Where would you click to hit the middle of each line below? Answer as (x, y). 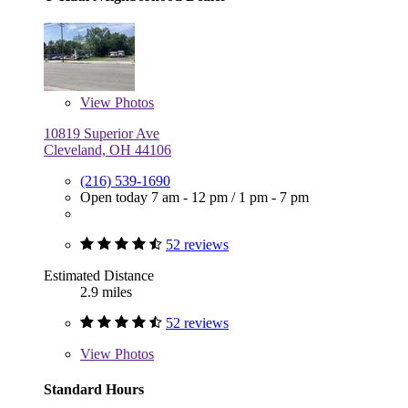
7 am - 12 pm (191, 198)
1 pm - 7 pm (274, 198)
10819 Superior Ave (102, 134)
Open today (116, 198)
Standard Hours (94, 390)
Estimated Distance (99, 276)
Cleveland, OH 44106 (107, 150)
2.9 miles (106, 292)
